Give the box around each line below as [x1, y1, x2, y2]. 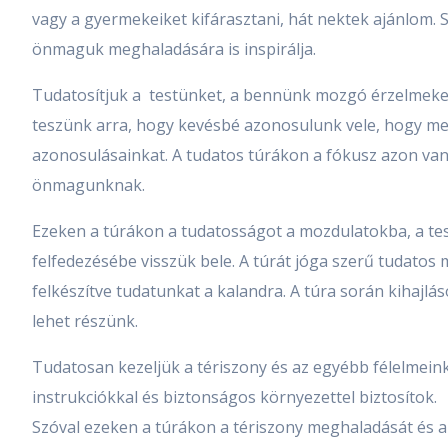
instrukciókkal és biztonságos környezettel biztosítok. [32, 386, 437, 409]
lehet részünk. [32, 310, 138, 333]
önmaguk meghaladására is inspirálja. [32, 38, 316, 61]
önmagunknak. [32, 174, 145, 197]
